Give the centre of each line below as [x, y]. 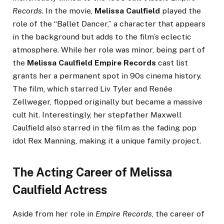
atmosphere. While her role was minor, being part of [109, 50]
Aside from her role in [54, 213]
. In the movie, [68, 11]
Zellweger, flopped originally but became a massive [107, 102]
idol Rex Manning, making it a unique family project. [107, 141]
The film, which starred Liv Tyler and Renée [92, 89]
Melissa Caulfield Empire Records [91, 63]
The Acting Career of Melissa [92, 172]
